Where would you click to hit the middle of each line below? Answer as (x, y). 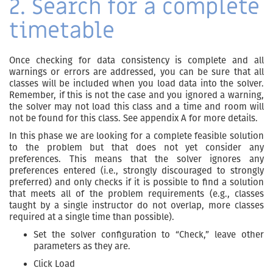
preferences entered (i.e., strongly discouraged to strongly (136, 170)
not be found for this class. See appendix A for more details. (133, 118)
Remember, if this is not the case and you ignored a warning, (136, 95)
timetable (62, 30)
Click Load (54, 264)
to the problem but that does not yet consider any (136, 147)
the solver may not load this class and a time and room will (136, 106)
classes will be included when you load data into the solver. (136, 83)
